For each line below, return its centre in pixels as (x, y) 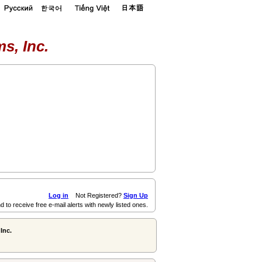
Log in (58, 195)
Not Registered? (96, 195)
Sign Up (136, 195)
